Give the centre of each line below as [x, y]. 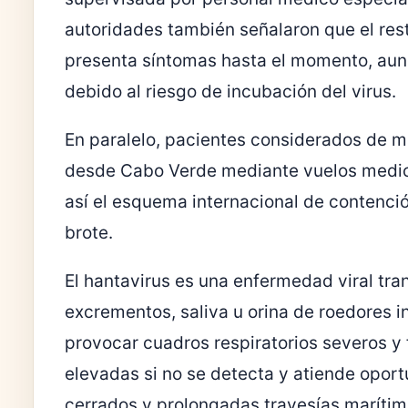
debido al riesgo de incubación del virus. [230, 92]
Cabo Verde [168, 171]
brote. [89, 233]
